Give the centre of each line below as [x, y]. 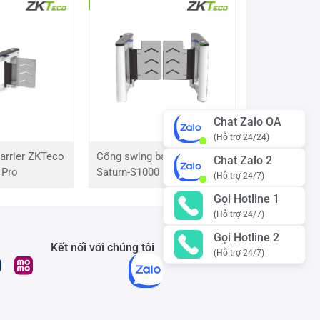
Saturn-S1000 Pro [138, 172]
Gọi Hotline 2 [246, 237]
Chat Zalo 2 [243, 160]
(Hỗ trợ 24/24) [241, 137]
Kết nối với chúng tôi [102, 248]
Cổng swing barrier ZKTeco [161, 157]
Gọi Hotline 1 [246, 199]
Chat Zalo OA [247, 121]
